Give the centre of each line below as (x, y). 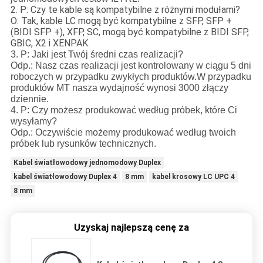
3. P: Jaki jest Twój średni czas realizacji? (97, 54)
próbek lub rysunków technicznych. (83, 143)
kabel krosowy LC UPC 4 (193, 176)
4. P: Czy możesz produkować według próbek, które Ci (124, 110)
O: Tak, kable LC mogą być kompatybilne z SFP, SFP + (121, 21)
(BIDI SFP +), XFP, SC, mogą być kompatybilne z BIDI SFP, (129, 32)
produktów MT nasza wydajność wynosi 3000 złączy (119, 87)
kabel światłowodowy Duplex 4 (65, 176)
